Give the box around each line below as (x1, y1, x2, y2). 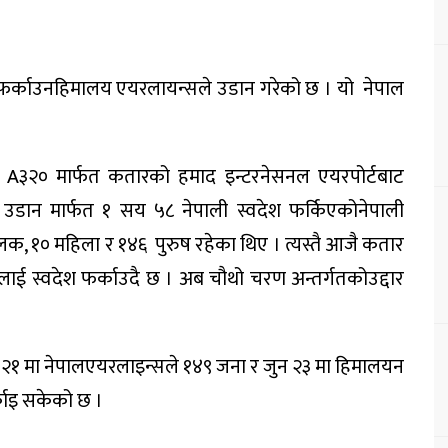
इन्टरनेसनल (224, 160, 310, 194)
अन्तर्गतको (291, 262, 369, 296)
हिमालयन (335, 350, 405, 384)
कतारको (108, 160, 171, 194)
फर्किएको (289, 194, 359, 228)
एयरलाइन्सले (84, 350, 179, 384)
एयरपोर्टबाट (318, 160, 405, 194)
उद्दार (368, 262, 405, 296)
